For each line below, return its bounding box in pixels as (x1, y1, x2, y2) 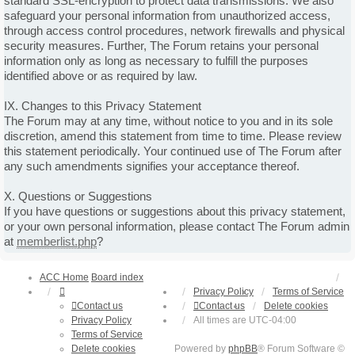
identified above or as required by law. (4, 69, 197, 83)
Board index (91, 272, 143, 284)
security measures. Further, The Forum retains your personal (4, 39, 319, 53)
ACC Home (40, 272, 89, 284)
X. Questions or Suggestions (4, 189, 152, 204)
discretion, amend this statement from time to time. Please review (4, 129, 342, 143)
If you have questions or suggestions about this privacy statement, (4, 204, 345, 219)
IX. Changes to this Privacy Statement (4, 99, 201, 113)
